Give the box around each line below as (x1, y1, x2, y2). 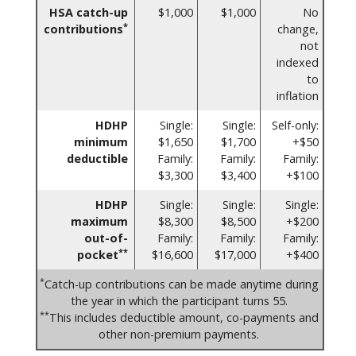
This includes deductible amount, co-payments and (48, 309, 319, 325)
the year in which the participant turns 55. (70, 292, 288, 308)
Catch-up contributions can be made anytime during (44, 276, 319, 292)
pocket (77, 246, 118, 262)
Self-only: (272, 117, 319, 133)
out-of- (84, 230, 128, 246)
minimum (74, 133, 128, 149)
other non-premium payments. (99, 326, 259, 342)
